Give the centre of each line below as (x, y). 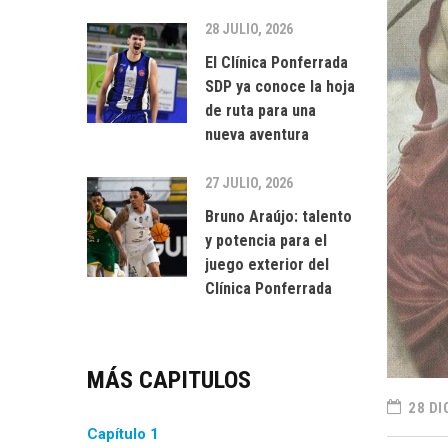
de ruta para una (260, 110)
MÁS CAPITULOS (169, 380)
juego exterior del (267, 264)
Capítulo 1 (123, 434)
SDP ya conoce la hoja (280, 86)
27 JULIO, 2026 (249, 183)
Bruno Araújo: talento (278, 216)
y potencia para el (266, 240)
